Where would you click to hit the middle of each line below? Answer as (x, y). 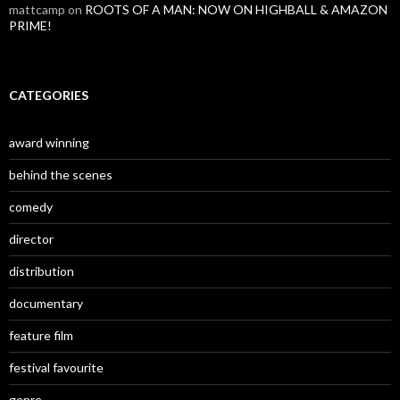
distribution (42, 271)
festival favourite (56, 367)
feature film (41, 335)
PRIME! (30, 25)
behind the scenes (61, 174)
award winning (49, 142)
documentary (46, 303)
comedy (31, 206)
